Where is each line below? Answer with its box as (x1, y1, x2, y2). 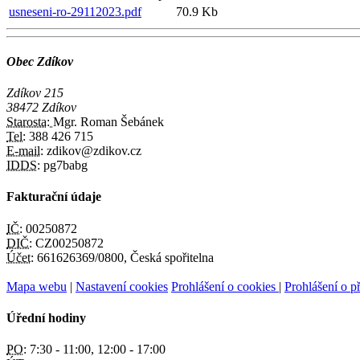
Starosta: (6, 115, 53, 129)
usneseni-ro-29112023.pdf (9, 4, 141, 18)
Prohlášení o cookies (171, 279, 279, 293)
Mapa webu (6, 279, 67, 293)
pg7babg (40, 158, 88, 173)
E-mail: (6, 144, 43, 158)
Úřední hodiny (6, 310, 86, 325)
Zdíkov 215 (6, 86, 63, 100)
